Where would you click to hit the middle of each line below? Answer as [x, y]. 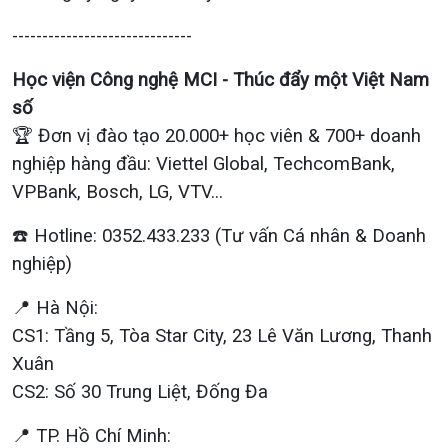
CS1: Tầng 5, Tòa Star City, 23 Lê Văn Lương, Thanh [222, 336]
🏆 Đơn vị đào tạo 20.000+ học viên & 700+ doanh [216, 136]
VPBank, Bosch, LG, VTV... [117, 192]
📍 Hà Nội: [55, 308]
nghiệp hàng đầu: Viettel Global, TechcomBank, [203, 164]
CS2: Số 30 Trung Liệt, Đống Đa [140, 392]
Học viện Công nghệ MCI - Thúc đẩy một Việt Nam [220, 80]
